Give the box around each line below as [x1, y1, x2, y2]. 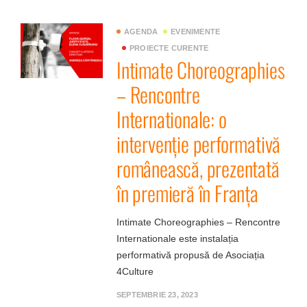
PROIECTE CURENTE [130, 44, 209, 52]
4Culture [116, 266, 153, 277]
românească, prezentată [116, 153, 280, 184]
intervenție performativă [116, 128, 281, 159]
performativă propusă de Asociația [116, 249, 265, 260]
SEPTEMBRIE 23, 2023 [116, 291, 198, 299]
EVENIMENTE [171, 27, 221, 36]
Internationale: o [116, 103, 227, 134]
